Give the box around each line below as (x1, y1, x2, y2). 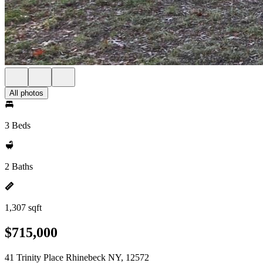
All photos (9, 89, 43, 97)
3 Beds (5, 120, 31, 130)
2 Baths (5, 161, 33, 171)
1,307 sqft (5, 203, 42, 213)
